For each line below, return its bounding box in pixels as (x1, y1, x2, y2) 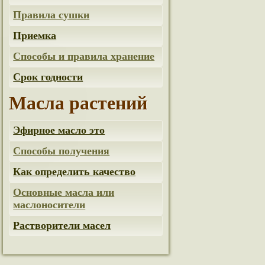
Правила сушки (13, 9, 90, 21)
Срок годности (13, 71, 83, 83)
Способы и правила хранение (13, 50, 155, 62)
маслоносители (13, 199, 86, 211)
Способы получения (13, 145, 110, 157)
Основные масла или (13, 186, 115, 198)
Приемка (13, 30, 57, 41)
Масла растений (9, 92, 148, 114)
